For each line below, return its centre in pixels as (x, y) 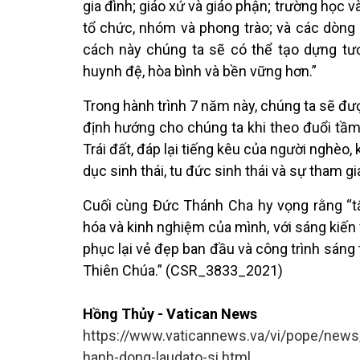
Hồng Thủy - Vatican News (170, 313)
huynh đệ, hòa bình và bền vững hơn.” (199, 71)
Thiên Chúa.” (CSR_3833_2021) (182, 270)
